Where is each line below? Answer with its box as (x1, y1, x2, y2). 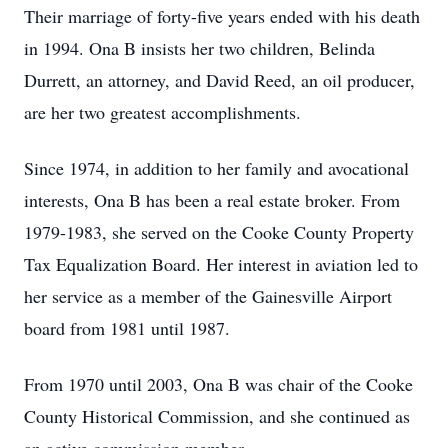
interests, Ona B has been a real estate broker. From (24, 188, 400, 212)
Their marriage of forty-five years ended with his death (24, 4, 420, 28)
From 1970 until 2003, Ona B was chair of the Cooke (24, 372, 413, 396)
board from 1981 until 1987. (24, 316, 230, 340)
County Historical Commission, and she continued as (24, 404, 410, 428)
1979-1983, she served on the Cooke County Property (24, 220, 414, 244)
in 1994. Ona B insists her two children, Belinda (24, 36, 375, 60)
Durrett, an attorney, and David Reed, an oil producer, (24, 68, 415, 92)
